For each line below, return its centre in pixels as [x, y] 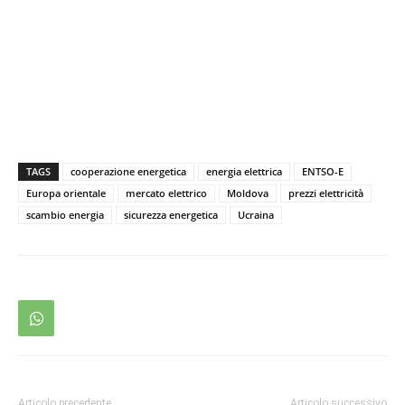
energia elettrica [244, 172]
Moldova [248, 193]
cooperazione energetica [128, 172]
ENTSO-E [323, 172]
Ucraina [256, 215]
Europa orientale [66, 193]
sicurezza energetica [171, 215]
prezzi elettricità [326, 193]
